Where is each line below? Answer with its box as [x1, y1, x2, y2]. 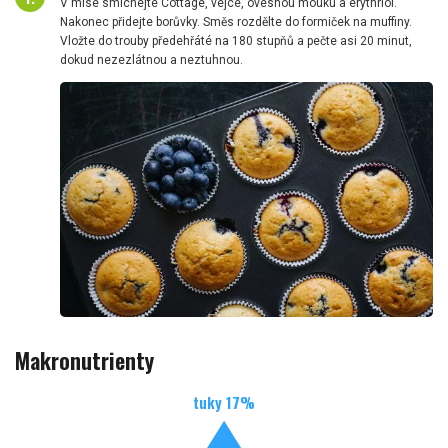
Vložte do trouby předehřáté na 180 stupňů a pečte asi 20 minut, [60, 34, 412, 49]
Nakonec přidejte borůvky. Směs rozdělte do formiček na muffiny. [60, 15, 412, 30]
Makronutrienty [15, 342, 154, 377]
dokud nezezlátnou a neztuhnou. [60, 53, 243, 68]
